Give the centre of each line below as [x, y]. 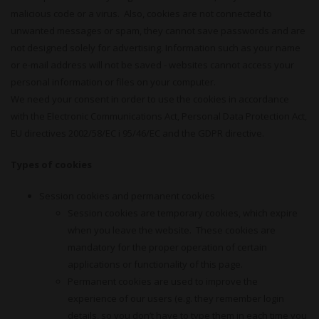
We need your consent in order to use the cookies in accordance [150, 99]
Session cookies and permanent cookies [127, 196]
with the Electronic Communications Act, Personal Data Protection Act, [159, 116]
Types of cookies [51, 164]
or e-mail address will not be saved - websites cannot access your [152, 65]
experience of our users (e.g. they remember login [176, 298]
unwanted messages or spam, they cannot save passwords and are [158, 31]
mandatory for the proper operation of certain [167, 247]
